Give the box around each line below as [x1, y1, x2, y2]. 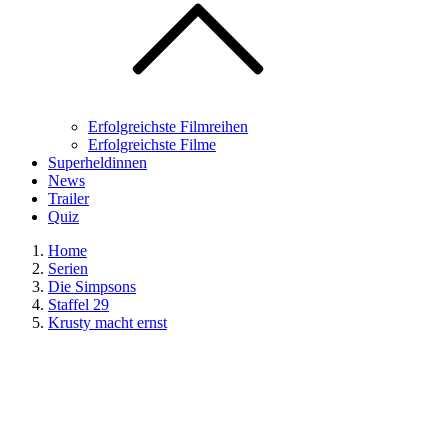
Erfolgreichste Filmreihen [88, 118, 248, 135]
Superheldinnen [48, 154, 147, 171]
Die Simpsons [48, 278, 136, 295]
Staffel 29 [48, 296, 109, 313]
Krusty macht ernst [48, 314, 167, 331]
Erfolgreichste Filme [88, 136, 216, 153]
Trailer [48, 190, 89, 207]
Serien [48, 260, 88, 277]
